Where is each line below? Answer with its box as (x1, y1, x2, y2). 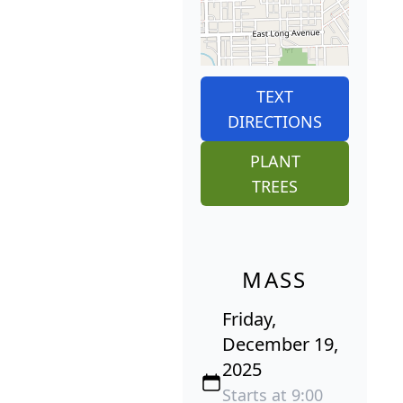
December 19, (222, 332, 338, 357)
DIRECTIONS (228, 111, 322, 133)
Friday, (222, 307, 276, 332)
